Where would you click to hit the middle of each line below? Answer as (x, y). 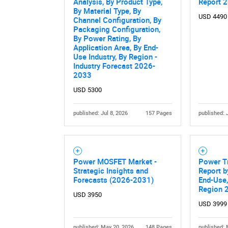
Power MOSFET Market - (115, 161)
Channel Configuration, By (117, 20)
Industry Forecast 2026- (114, 65)
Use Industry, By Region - (115, 56)
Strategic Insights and (110, 170)
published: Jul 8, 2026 (100, 113)
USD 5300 (87, 90)
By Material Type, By (107, 10)
